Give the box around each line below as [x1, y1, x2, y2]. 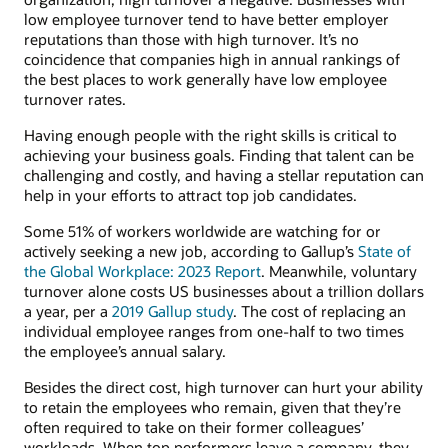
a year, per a [24, 301, 112, 322]
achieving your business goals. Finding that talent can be [24, 144, 414, 165]
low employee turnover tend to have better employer [24, 8, 389, 29]
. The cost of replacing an [233, 301, 406, 322]
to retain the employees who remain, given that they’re [24, 397, 401, 418]
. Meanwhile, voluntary [261, 261, 417, 282]
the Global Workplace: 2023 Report [24, 261, 261, 282]
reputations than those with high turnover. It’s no [24, 28, 359, 49]
